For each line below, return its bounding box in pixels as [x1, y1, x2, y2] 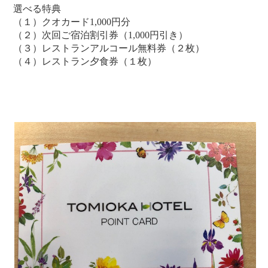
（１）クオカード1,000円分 [13, 17, 131, 28]
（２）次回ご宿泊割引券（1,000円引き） [13, 30, 188, 41]
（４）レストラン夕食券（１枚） [13, 56, 157, 67]
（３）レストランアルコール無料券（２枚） [13, 43, 205, 54]
